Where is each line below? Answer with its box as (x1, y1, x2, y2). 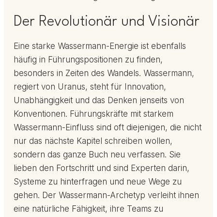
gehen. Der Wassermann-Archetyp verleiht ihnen (14, 190, 199, 201)
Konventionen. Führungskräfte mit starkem (14, 109, 173, 119)
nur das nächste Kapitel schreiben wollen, (14, 136, 172, 146)
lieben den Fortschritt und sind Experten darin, (14, 163, 189, 173)
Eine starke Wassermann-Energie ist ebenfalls (14, 41, 186, 51)
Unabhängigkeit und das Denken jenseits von (14, 95, 184, 106)
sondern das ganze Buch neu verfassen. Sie (14, 150, 181, 160)
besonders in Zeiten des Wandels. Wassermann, (14, 68, 194, 78)
